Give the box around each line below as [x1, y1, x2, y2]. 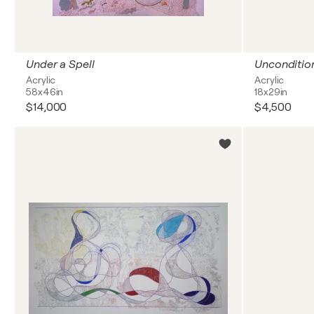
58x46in [26, 86, 64, 97]
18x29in [254, 86, 288, 97]
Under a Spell [26, 58, 95, 71]
